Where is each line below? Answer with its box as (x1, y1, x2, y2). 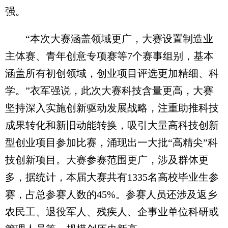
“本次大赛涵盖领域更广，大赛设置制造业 (5, 33, 213, 45)
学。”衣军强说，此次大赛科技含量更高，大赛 (5, 85, 213, 97)
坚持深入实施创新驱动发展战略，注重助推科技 (5, 102, 219, 114)
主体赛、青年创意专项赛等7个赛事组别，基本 (5, 50, 214, 62)
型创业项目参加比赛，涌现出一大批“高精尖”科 (5, 137, 218, 149)
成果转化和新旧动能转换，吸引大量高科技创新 (5, 120, 219, 131)
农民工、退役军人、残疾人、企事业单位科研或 (5, 206, 219, 218)
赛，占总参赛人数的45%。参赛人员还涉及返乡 (5, 189, 217, 201)
